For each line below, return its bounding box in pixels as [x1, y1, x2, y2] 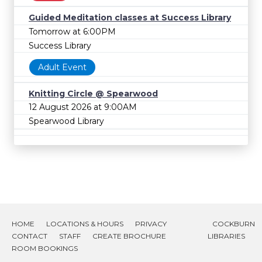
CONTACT [12, 232, 47, 241]
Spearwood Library [29, 115, 104, 126]
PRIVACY [135, 219, 167, 229]
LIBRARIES [208, 232, 245, 241]
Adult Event [38, 62, 87, 73]
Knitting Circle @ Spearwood [29, 88, 158, 99]
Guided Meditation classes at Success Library [29, 12, 231, 23]
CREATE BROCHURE [92, 232, 166, 241]
